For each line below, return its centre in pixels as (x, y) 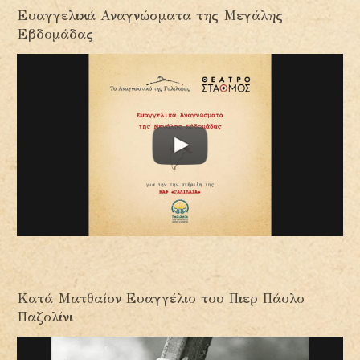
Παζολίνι (45, 317)
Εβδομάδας (55, 35)
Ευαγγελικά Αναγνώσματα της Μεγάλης (150, 16)
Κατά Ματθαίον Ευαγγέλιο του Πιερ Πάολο (161, 299)
